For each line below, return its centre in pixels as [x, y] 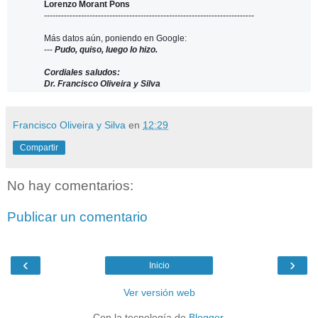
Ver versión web [159, 293]
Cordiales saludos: [82, 73]
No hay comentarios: [70, 186]
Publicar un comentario [77, 216]
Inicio [159, 266]
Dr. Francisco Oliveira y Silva [102, 84]
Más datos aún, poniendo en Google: [115, 39]
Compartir [39, 148]
